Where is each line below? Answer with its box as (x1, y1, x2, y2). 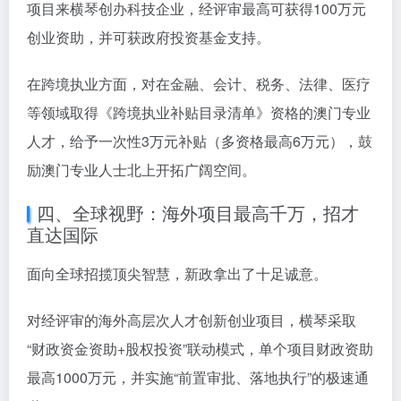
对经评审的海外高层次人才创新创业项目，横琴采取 (27, 310, 356, 331)
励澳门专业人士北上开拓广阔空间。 (27, 159, 256, 181)
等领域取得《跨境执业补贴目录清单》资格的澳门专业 (27, 102, 371, 124)
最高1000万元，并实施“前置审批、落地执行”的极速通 (27, 367, 369, 388)
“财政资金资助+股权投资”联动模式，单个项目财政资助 (27, 338, 373, 360)
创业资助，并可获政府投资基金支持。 (27, 27, 270, 48)
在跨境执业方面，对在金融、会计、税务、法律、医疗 (27, 73, 371, 95)
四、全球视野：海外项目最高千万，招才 (37, 200, 359, 226)
